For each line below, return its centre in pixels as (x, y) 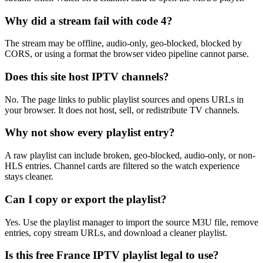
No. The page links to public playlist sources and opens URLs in (124, 99)
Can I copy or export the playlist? (86, 199)
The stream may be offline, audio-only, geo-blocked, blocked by (123, 43)
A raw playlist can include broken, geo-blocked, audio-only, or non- (130, 156)
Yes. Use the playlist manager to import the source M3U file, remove (131, 222)
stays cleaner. (29, 177)
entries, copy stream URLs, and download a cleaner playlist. (116, 232)
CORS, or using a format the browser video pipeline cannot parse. (127, 54)
